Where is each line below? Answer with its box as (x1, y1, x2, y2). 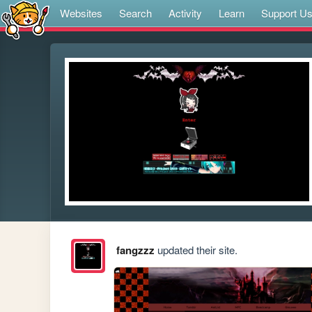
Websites (60, 6, 102, 20)
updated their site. (154, 242, 237, 258)
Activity (169, 6, 202, 20)
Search (119, 6, 152, 20)
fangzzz (116, 242, 155, 258)
